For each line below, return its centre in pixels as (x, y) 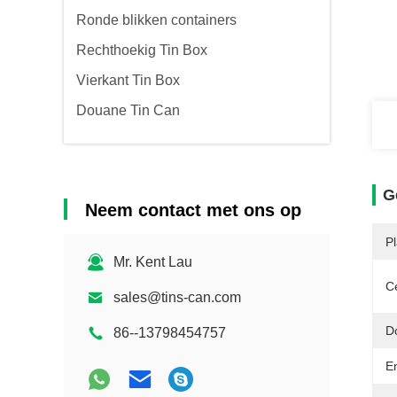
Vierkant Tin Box (128, 80)
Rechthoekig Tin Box (142, 50)
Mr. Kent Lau (153, 262)
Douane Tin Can (128, 110)
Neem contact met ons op (193, 210)
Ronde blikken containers (156, 20)
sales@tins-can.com (177, 297)
